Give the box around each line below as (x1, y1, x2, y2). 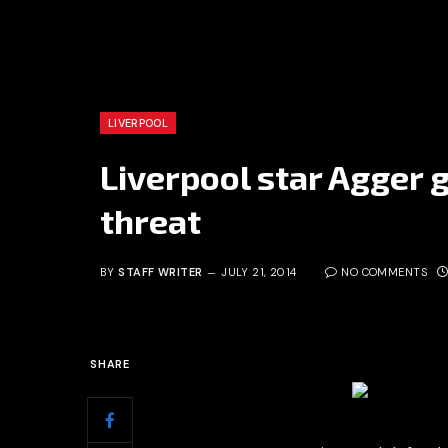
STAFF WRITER (118, 265, 203, 279)
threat (100, 200, 201, 241)
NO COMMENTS (341, 265, 428, 279)
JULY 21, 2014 (221, 265, 297, 279)
